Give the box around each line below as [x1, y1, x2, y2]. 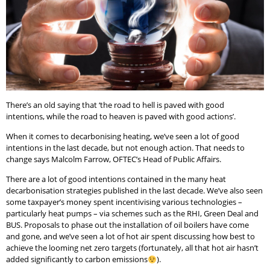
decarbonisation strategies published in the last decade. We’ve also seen [6, 185, 263, 196]
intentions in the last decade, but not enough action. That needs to [6, 142, 245, 153]
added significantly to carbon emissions [6, 254, 148, 265]
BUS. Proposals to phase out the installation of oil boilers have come [6, 219, 249, 231]
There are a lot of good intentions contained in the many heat [6, 174, 226, 185]
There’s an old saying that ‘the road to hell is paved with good [6, 99, 224, 110]
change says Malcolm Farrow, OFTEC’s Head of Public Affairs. [6, 153, 221, 165]
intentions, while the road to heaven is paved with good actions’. [6, 110, 236, 122]
